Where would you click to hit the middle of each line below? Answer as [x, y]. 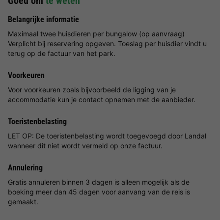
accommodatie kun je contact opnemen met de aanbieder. [102, 100]
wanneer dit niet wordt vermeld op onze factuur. [85, 146]
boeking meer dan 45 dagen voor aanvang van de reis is [99, 192]
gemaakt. [23, 202]
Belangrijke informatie [43, 20]
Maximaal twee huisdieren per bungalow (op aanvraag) [96, 34]
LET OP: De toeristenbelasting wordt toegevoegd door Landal [107, 136]
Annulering [25, 168]
